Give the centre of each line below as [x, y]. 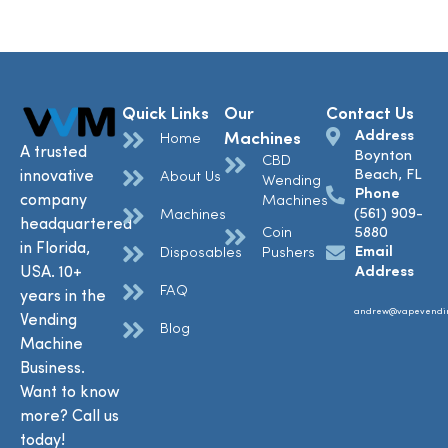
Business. [52, 368]
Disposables [200, 254]
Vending [48, 320]
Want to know [70, 392]
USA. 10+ [51, 272]
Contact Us [370, 115]
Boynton [383, 157]
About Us [190, 178]
